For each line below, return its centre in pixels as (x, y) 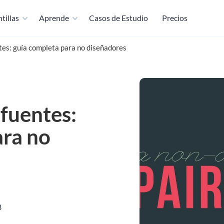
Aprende (54, 18)
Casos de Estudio (118, 18)
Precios (175, 18)
